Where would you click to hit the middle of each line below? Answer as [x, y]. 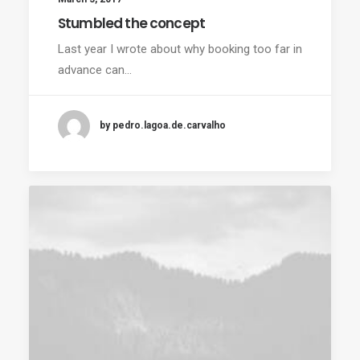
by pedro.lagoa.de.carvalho [163, 126]
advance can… [95, 70]
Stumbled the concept [131, 23]
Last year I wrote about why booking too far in [180, 49]
